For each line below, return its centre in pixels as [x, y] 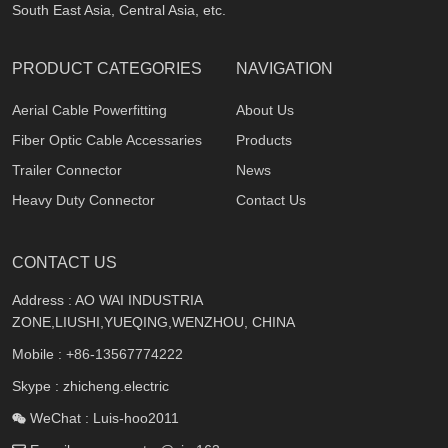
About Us [265, 109]
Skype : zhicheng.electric [90, 385]
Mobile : [39, 353]
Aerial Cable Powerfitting [89, 109]
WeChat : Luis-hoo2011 [102, 417]
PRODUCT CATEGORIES [107, 68]
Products [264, 139]
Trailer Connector [67, 169]
